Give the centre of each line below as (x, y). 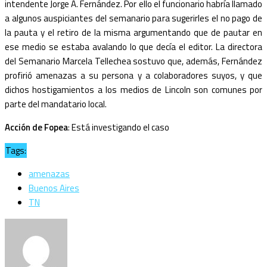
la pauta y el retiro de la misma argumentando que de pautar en (133, 32)
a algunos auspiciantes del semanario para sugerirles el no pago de (133, 18)
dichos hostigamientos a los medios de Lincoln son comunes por (133, 89)
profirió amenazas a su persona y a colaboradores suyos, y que (133, 75)
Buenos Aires (54, 188)
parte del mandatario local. (56, 104)
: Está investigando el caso (119, 127)
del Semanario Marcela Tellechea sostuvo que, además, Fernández (133, 61)
